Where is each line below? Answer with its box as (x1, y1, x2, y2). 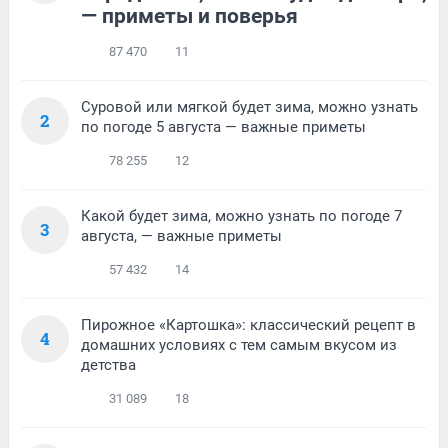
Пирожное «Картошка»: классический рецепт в (81, 316, 416, 335)
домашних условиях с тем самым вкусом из (81, 336, 397, 355)
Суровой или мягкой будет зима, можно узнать (81, 98, 418, 117)
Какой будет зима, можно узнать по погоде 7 (81, 207, 402, 226)
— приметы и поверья (81, 4, 298, 29)
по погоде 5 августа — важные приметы (81, 118, 366, 137)
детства (81, 356, 136, 375)
